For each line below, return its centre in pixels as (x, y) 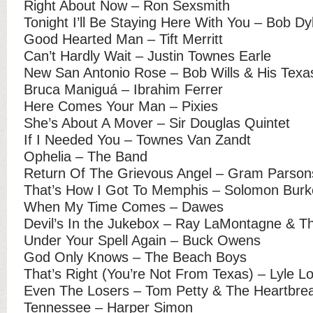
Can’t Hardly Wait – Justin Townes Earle (147, 56)
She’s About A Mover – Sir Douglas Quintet (157, 123)
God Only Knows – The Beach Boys (135, 257)
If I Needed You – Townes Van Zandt (137, 139)
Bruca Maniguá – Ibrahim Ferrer (123, 89)
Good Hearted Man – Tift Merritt (123, 39)
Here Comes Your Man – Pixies (121, 106)
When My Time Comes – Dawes (124, 206)
